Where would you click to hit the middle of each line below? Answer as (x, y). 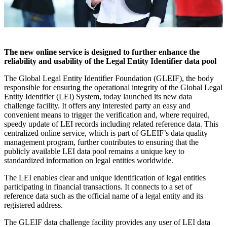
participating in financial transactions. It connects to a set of (98, 187)
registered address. (33, 205)
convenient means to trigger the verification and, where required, (107, 115)
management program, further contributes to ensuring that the (101, 142)
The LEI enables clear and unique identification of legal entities (105, 178)
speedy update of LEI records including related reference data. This (111, 124)
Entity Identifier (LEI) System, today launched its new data (98, 97)
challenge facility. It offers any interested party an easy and (97, 106)
